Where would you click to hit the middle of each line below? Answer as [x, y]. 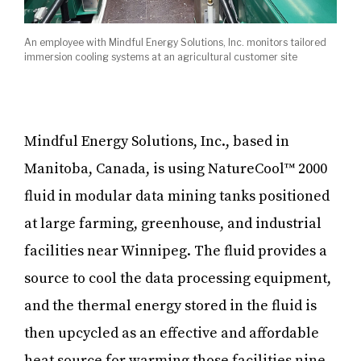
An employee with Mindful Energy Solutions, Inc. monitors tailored [175, 42]
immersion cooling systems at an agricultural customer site [161, 56]
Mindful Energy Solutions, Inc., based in [157, 141]
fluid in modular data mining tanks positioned [177, 196]
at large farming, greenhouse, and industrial [173, 223]
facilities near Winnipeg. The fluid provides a [176, 251]
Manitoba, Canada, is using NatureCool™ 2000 [176, 168]
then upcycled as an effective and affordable [172, 333]
